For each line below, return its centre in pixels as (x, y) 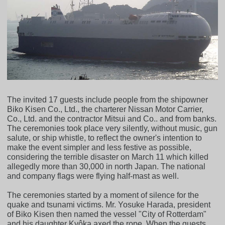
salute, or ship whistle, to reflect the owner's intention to (105, 138)
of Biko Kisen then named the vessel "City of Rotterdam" (107, 214)
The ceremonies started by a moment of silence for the (103, 195)
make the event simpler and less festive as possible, (99, 147)
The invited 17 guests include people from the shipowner (108, 99)
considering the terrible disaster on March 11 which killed (108, 157)
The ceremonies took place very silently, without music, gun (113, 128)
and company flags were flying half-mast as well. (93, 176)
